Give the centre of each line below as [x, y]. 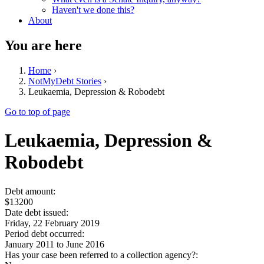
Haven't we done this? [93, 10]
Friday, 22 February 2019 [52, 223]
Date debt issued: [38, 212]
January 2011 [29, 244]
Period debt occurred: [46, 233]
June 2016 [85, 244]
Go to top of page [37, 111]
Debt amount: [31, 191]
